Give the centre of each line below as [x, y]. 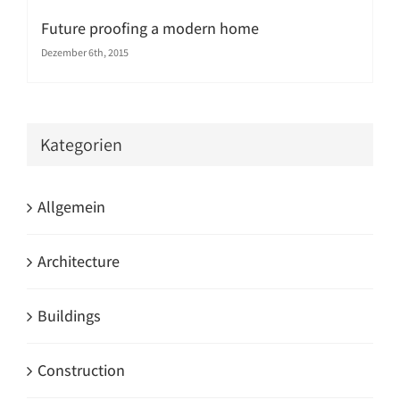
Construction [81, 371]
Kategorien [81, 144]
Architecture [79, 262]
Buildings [69, 316]
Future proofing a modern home [150, 28]
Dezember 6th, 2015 [85, 52]
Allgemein [71, 207]
